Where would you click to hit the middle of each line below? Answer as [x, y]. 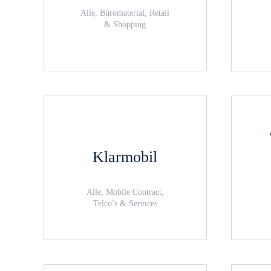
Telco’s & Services [125, 204]
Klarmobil [125, 157]
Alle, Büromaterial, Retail [125, 13]
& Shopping [125, 24]
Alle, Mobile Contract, [125, 192]
